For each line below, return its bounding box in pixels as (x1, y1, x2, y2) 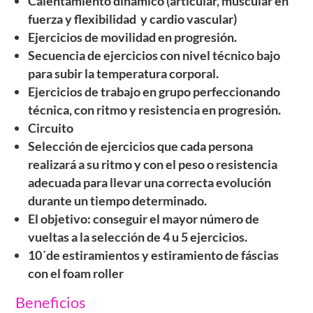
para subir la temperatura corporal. (28, 66, 221, 81)
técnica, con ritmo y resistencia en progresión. (28, 102, 284, 117)
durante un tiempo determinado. (28, 193, 208, 208)
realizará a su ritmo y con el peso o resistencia (28, 156, 278, 172)
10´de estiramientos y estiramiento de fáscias (28, 247, 279, 263)
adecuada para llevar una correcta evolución (28, 175, 272, 190)
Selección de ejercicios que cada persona (28, 138, 254, 154)
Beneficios (15, 293, 87, 312)
